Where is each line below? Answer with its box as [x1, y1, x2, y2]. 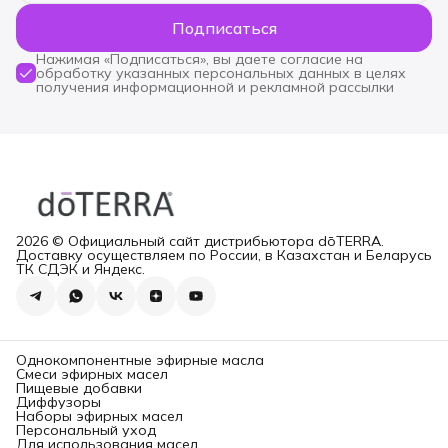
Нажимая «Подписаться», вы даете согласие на [36, 49, 363, 68]
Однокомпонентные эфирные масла [16, 351, 264, 369]
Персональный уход [16, 421, 156, 439]
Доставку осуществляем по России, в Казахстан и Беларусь [16, 246, 432, 264]
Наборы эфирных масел [16, 407, 183, 425]
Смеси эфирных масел [16, 365, 168, 383]
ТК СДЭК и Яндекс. [16, 260, 145, 278]
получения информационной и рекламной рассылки [36, 77, 394, 96]
